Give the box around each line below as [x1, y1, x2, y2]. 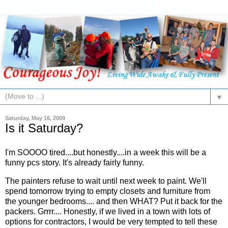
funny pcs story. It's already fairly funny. [5, 158, 144, 167]
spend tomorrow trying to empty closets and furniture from [5, 186, 210, 195]
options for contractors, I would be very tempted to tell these [5, 217, 217, 226]
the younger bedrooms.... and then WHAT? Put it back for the [5, 196, 222, 206]
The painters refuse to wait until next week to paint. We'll [5, 176, 207, 185]
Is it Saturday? [5, 121, 83, 135]
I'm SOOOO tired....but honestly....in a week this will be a [5, 148, 206, 157]
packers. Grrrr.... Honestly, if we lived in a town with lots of [5, 207, 210, 216]
